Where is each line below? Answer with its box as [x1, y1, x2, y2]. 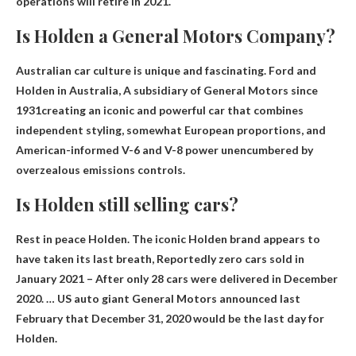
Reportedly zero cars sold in [157, 252, 304, 266]
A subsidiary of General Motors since [123, 83, 318, 98]
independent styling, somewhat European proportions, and [16, 123, 326, 137]
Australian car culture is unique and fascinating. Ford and [16, 64, 316, 78]
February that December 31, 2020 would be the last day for [16, 311, 324, 326]
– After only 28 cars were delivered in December [84, 272, 338, 286]
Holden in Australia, [16, 83, 123, 98]
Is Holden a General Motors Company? [16, 24, 335, 48]
